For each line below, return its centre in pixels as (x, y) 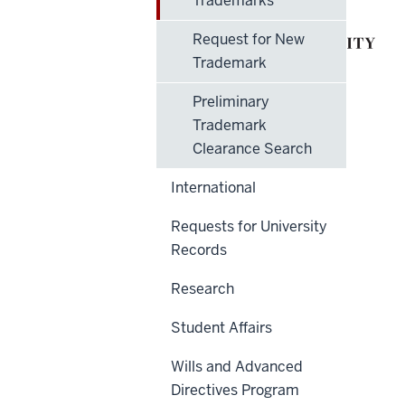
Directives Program (235, 390)
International (213, 187)
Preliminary (231, 101)
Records (199, 250)
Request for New (249, 39)
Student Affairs (221, 327)
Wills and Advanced (237, 366)
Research (202, 288)
